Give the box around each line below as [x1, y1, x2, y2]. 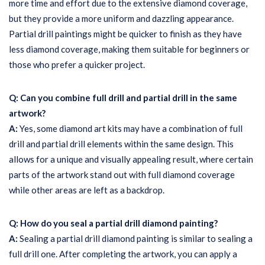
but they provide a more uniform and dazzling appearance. [9, 13, 234, 24]
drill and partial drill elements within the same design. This [9, 138, 234, 149]
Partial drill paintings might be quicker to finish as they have [9, 28, 242, 39]
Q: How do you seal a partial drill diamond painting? [9, 218, 218, 228]
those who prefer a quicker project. [9, 59, 145, 70]
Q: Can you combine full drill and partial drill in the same [9, 92, 237, 103]
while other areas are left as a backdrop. [9, 185, 164, 195]
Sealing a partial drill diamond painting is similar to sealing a [18, 233, 253, 244]
